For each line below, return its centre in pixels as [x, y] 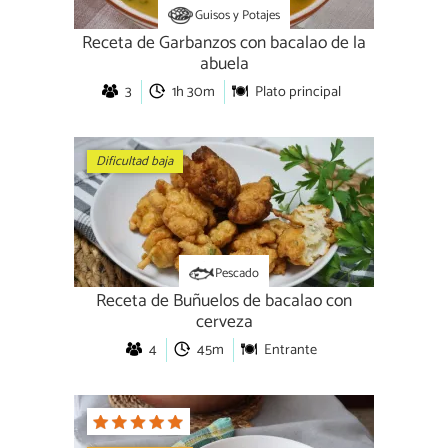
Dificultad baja [135, 162]
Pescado [237, 273]
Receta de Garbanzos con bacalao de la [224, 44]
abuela [224, 65]
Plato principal [298, 92]
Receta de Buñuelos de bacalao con [224, 302]
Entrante [290, 350]
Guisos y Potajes [237, 15]
